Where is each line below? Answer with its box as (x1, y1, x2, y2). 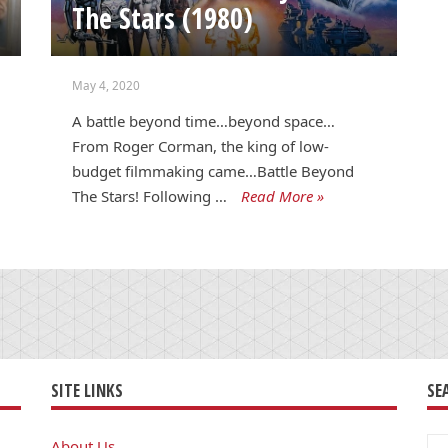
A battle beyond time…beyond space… (72, 111, 336, 132)
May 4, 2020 (72, 77, 141, 93)
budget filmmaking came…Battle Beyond (72, 161, 355, 182)
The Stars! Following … (72, 186, 228, 207)
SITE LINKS (50, 379, 123, 403)
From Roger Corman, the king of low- (72, 136, 330, 157)
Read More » (241, 186, 325, 207)
